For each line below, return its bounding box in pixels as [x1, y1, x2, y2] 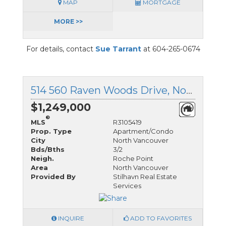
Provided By [31, 172, 76, 181]
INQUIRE [56, 214, 84, 222]
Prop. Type [31, 127, 72, 135]
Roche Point [113, 154, 153, 162]
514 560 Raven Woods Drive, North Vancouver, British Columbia [186, 84, 192, 96]
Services [113, 181, 141, 190]
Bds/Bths [31, 145, 65, 153]
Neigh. [31, 154, 54, 162]
